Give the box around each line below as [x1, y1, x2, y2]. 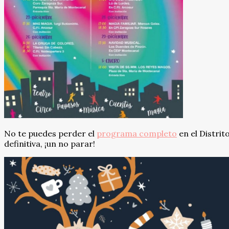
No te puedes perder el [4, 128, 97, 139]
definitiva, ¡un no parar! [4, 139, 95, 149]
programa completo [97, 128, 177, 139]
